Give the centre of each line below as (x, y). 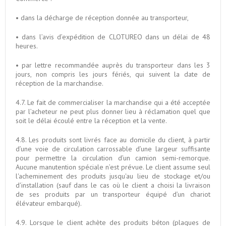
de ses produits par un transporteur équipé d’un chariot (113, 194)
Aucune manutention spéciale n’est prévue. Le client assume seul (113, 167)
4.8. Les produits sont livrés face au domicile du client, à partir (113, 139)
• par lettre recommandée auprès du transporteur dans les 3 (113, 65)
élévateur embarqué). (49, 203)
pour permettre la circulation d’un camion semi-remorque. (113, 158)
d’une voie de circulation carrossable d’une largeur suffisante (113, 149)
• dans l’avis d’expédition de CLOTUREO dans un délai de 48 (113, 37)
